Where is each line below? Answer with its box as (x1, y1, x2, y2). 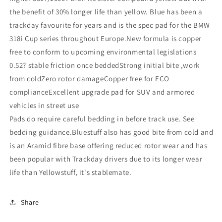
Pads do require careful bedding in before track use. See (9, 114, 195, 124)
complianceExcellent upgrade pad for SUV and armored (9, 87, 195, 97)
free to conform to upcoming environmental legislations (9, 47, 197, 57)
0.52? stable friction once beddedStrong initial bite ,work (9, 60, 200, 70)
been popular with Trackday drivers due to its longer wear (9, 154, 203, 164)
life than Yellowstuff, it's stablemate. (9, 167, 132, 177)
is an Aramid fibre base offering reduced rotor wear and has (9, 141, 208, 151)
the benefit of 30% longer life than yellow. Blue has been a (9, 7, 203, 17)
